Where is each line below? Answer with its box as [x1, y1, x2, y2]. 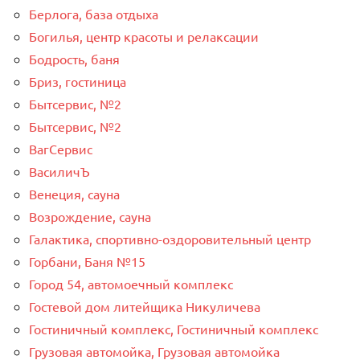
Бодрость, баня [29, 50, 120, 67]
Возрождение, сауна [29, 207, 151, 224]
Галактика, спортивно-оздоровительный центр [29, 230, 311, 247]
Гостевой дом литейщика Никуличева [29, 297, 260, 314]
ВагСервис [29, 140, 92, 157]
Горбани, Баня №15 [29, 252, 145, 269]
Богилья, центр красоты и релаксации [29, 27, 259, 44]
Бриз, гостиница [29, 72, 126, 89]
